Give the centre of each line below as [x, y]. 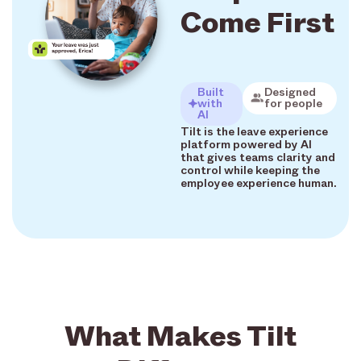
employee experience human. [259, 183]
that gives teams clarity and [258, 157]
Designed [290, 92]
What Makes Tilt [180, 335]
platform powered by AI [246, 144]
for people [293, 103]
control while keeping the [250, 170]
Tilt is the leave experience [254, 131]
